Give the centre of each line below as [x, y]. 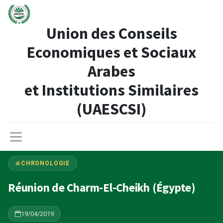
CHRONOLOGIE [45, 163]
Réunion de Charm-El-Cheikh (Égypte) [102, 187]
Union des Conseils [111, 33]
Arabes [111, 71]
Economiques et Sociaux [111, 52]
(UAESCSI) [111, 109]
